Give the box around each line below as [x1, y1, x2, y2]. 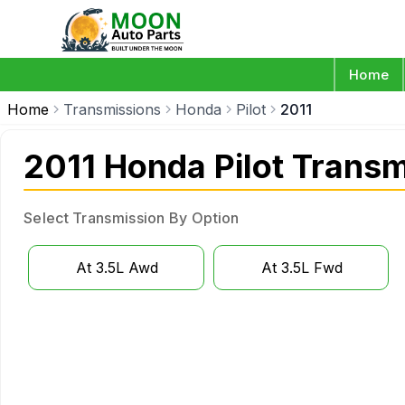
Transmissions [63, 100, 161, 118]
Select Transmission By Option [24, 209, 240, 227]
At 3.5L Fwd [261, 259, 344, 277]
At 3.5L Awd [76, 259, 159, 277]
